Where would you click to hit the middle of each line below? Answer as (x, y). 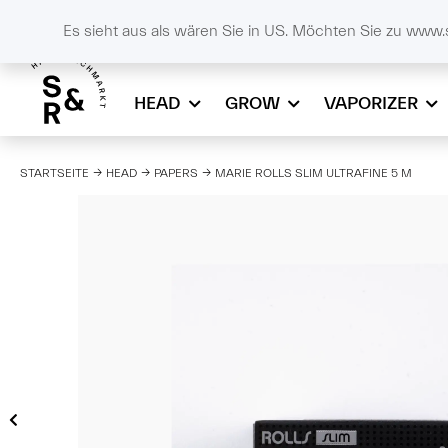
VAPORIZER (371, 103)
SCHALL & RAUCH (180, 16)
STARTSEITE (54, 172)
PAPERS (176, 172)
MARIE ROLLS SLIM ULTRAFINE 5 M (313, 172)
